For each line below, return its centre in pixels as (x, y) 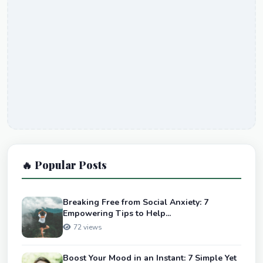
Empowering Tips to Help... (117, 214)
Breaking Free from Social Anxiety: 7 (136, 203)
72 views (88, 227)
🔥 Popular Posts (64, 165)
